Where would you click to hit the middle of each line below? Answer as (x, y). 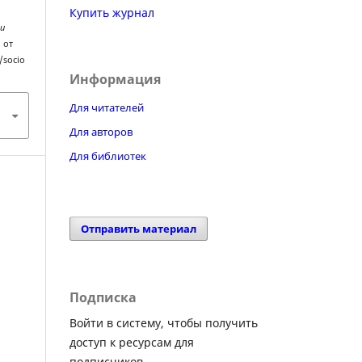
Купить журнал (112, 12)
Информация (115, 79)
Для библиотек (108, 156)
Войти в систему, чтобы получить (164, 322)
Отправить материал (139, 228)
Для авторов (101, 131)
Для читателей (107, 107)
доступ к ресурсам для (132, 342)
